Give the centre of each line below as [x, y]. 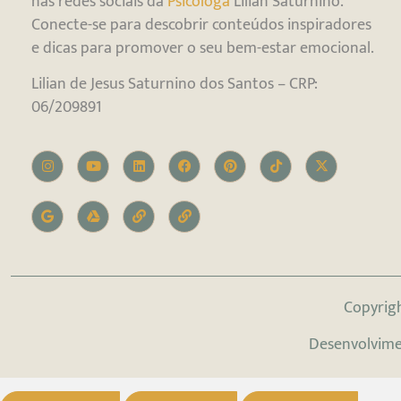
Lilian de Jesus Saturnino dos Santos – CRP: [175, 84]
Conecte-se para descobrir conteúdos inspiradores [202, 25]
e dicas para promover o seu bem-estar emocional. [203, 48]
